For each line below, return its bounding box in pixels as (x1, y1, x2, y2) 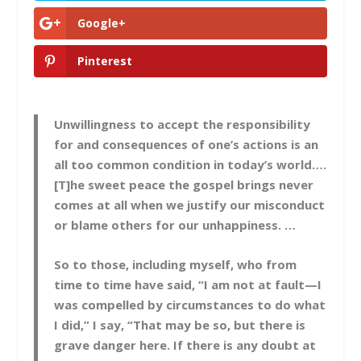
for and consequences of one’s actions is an (54, 135, 319, 152)
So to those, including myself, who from (54, 255, 297, 272)
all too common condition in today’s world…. (54, 156, 327, 172)
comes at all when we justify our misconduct (54, 196, 326, 213)
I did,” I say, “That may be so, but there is (54, 316, 306, 333)
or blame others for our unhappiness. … (54, 216, 297, 233)
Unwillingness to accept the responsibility (54, 115, 311, 132)
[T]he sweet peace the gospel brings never (54, 176, 314, 193)
